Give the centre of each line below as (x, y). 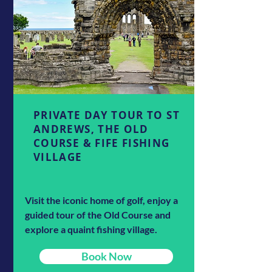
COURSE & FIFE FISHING (102, 143)
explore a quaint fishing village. (91, 229)
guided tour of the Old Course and (98, 214)
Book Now (106, 256)
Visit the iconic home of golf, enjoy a (101, 200)
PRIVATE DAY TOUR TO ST (107, 115)
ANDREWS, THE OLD (91, 129)
